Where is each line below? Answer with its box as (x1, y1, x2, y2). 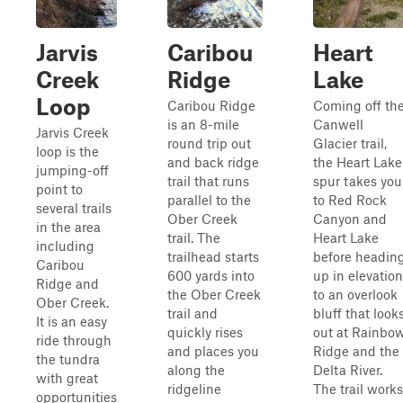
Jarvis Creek (36, 124, 109, 140)
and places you (167, 343, 259, 359)
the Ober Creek (167, 286, 261, 302)
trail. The (167, 229, 220, 246)
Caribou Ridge (167, 97, 255, 113)
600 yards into (167, 267, 255, 283)
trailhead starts (167, 248, 259, 264)
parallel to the (167, 192, 251, 208)
